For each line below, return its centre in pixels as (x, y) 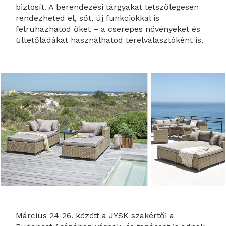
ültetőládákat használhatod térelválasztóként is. (110, 40)
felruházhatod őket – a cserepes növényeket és (108, 29)
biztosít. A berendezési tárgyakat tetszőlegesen (107, 7)
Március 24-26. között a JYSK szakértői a (95, 216)
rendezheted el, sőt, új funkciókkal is (88, 18)
